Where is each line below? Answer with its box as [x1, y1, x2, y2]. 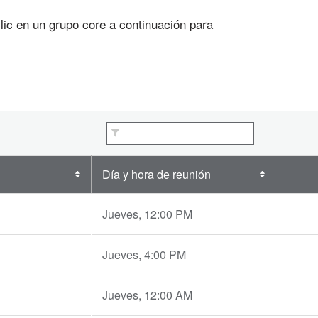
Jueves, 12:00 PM [102, 206, 192, 222]
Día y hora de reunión [102, 166, 211, 182]
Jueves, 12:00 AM [102, 287, 192, 303]
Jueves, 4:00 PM [102, 246, 186, 263]
